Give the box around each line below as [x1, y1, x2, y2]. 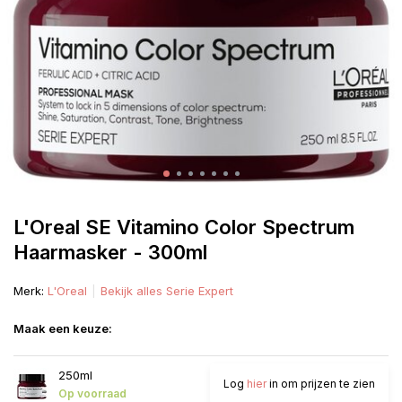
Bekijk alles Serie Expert [100, 284, 233, 298]
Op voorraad [58, 386, 127, 400]
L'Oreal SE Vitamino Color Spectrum [13, 215, 354, 239]
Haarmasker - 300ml [13, 240, 207, 264]
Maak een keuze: [13, 321, 112, 336]
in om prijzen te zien [267, 377, 375, 390]
